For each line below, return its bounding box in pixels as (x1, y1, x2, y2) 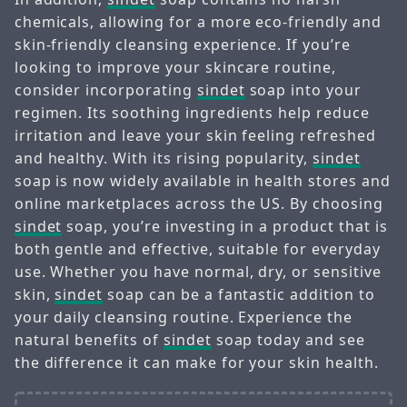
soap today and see (211, 330, 365, 351)
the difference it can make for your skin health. (14, 352, 379, 373)
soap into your (244, 80, 362, 101)
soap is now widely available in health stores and (14, 171, 391, 192)
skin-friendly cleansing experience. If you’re (14, 35, 351, 55)
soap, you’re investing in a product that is (62, 216, 388, 237)
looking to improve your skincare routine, (14, 57, 337, 78)
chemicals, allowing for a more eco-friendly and (14, 12, 382, 33)
